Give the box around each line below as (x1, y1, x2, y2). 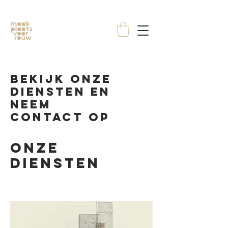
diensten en (10, 84, 110, 99)
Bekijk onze (10, 71, 111, 86)
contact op (10, 109, 110, 124)
